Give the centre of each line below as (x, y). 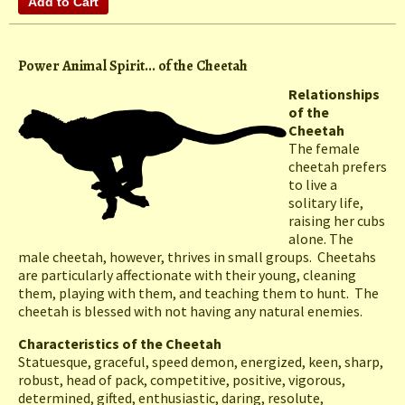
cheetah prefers (338, 167)
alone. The (321, 239)
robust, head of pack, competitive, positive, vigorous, (182, 380)
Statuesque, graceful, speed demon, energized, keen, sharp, (201, 362)
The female (324, 149)
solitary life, (326, 203)
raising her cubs (337, 221)
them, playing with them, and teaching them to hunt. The (198, 293)
